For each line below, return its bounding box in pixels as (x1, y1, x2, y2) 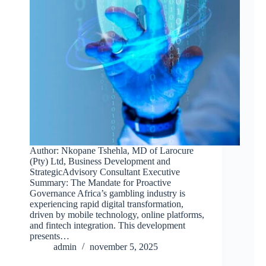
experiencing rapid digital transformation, (30, 199, 183, 210)
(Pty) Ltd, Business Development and (30, 156, 170, 167)
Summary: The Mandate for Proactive (30, 178, 171, 188)
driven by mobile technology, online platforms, (30, 210, 204, 220)
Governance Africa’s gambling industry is (30, 188, 185, 199)
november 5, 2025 (90, 242, 158, 252)
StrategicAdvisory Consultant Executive (30, 167, 180, 178)
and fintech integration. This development (30, 220, 185, 231)
